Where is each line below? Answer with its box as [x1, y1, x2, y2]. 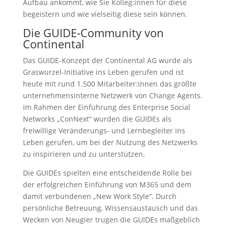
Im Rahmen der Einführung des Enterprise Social [22, 102, 190, 112]
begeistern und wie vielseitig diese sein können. [22, 9, 187, 19]
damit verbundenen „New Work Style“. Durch [22, 191, 177, 202]
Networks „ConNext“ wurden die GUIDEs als [22, 114, 172, 124]
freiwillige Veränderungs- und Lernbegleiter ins [22, 126, 185, 136]
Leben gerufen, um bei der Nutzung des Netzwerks [22, 137, 197, 148]
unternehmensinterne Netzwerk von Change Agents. [22, 91, 203, 101]
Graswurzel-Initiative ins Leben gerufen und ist [22, 67, 184, 77]
